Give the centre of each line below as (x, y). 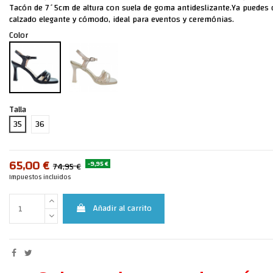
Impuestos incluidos (40, 177)
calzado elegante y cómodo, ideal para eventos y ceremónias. (121, 20)
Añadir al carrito (123, 209)
